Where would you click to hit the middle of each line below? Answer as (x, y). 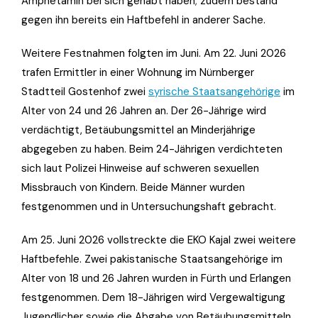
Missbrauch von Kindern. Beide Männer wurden (133, 187)
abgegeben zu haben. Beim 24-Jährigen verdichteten (152, 149)
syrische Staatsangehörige (214, 91)
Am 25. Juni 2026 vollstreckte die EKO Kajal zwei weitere (159, 240)
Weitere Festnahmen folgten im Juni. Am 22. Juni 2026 (154, 53)
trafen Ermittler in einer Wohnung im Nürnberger (138, 72)
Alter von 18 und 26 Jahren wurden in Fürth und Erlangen (156, 278)
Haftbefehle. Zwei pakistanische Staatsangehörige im (152, 259)
